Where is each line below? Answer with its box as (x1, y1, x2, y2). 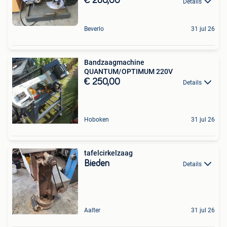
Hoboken (84, 116, 109, 123)
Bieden (84, 159, 109, 168)
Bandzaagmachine (84, 58, 144, 66)
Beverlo (84, 25, 104, 32)
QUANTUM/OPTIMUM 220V (84, 67, 173, 75)
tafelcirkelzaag (84, 148, 133, 157)
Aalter (84, 206, 100, 214)
